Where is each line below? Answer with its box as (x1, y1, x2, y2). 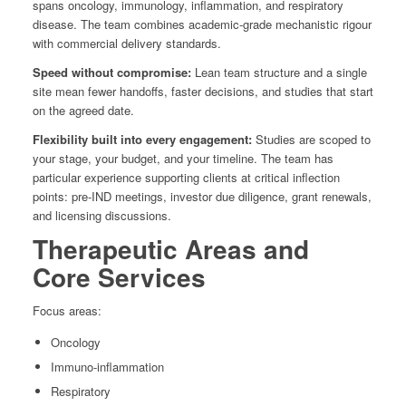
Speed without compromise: (32, 63, 195, 81)
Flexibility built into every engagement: (32, 130, 256, 148)
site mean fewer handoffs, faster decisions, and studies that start (32, 82, 373, 100)
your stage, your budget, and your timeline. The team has (32, 149, 333, 167)
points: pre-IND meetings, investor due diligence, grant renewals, (32, 187, 372, 205)
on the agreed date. (32, 101, 134, 119)
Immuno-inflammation (50, 357, 164, 375)
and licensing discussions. (32, 206, 171, 224)
